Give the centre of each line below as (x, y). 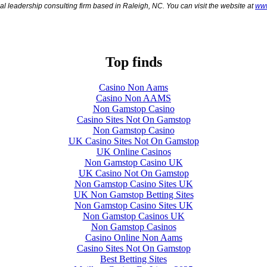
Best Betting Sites (133, 259)
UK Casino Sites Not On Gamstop (133, 141)
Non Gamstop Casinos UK (133, 216)
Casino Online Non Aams (133, 237)
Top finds (133, 62)
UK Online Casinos (133, 151)
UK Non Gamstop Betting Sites (133, 194)
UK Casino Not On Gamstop (133, 173)
